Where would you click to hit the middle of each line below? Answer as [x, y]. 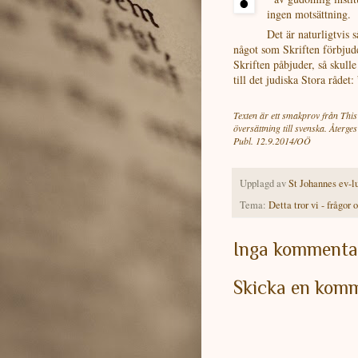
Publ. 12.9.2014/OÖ [272, 141]
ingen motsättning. [311, 14]
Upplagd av [264, 184]
